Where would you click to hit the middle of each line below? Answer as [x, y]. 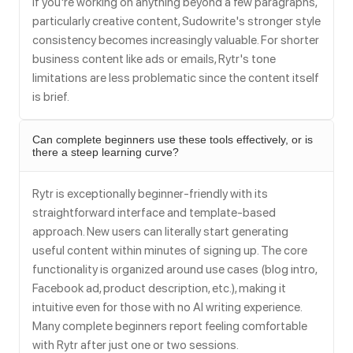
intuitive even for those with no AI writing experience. [167, 308]
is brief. [51, 97]
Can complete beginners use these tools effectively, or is [173, 140]
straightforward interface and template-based [154, 213]
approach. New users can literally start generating [160, 232]
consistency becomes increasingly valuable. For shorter [176, 41]
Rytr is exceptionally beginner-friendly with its [150, 194]
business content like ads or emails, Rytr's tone [154, 59]
